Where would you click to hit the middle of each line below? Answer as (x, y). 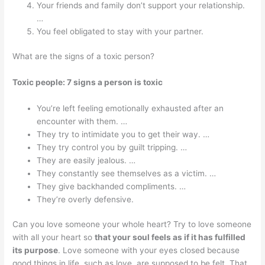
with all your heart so (54, 237)
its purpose (35, 251)
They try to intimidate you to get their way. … (123, 134)
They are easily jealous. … (86, 160)
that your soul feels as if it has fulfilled (170, 237)
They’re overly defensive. (85, 199)
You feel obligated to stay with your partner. (120, 31)
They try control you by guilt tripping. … (112, 147)
